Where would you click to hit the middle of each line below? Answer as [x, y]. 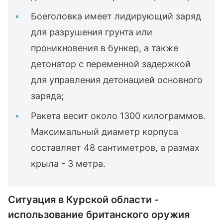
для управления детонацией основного [117, 80]
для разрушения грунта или [92, 32]
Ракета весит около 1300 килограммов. [118, 116]
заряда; [47, 96]
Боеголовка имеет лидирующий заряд [116, 16]
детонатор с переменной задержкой [111, 64]
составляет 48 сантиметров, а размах [115, 148]
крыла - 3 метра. [68, 164]
